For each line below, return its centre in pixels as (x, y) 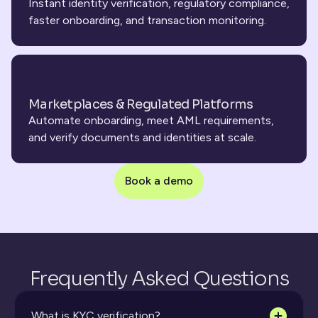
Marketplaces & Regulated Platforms (141, 104)
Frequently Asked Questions (159, 279)
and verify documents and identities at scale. (142, 137)
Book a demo (159, 181)
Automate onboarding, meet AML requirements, (151, 120)
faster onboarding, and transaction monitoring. (147, 20)
